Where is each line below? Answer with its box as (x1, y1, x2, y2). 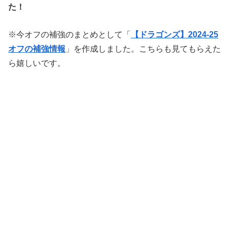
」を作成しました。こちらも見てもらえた (65, 44, 221, 53)
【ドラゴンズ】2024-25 (131, 30, 218, 39)
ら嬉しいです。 (8, 58, 65, 67)
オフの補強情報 (8, 44, 65, 53)
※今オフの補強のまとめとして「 (8, 30, 131, 39)
